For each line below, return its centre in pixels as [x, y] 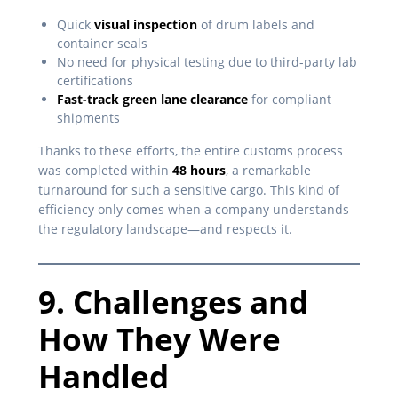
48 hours [199, 171]
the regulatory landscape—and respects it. [165, 229]
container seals [102, 44]
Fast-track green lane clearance [152, 99]
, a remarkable [268, 171]
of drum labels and [256, 25]
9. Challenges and [173, 302]
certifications [95, 81]
